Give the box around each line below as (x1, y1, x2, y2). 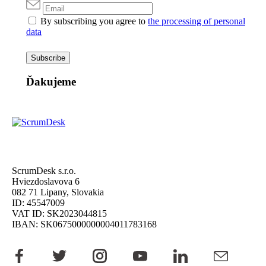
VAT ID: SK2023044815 (12, 208, 107, 219)
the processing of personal (148, 16, 245, 27)
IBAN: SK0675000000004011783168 (12, 219, 157, 230)
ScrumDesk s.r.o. (12, 166, 76, 176)
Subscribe (31, 53, 65, 63)
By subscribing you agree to (40, 16, 148, 27)
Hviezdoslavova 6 (12, 176, 80, 187)
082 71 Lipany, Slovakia (12, 187, 104, 198)
